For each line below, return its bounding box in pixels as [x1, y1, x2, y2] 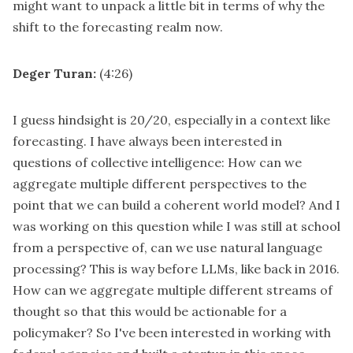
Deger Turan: [13, 65, 96, 82]
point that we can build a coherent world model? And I [13, 197, 340, 214]
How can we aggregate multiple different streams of [13, 282, 333, 299]
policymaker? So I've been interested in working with [13, 325, 331, 341]
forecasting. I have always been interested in [13, 133, 282, 150]
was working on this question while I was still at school [13, 218, 340, 235]
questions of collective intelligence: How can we [13, 154, 302, 171]
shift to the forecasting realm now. [13, 19, 223, 35]
